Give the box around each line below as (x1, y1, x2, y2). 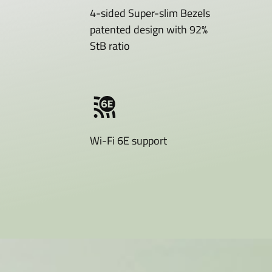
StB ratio (89, 37, 130, 54)
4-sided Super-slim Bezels (89, 4, 210, 21)
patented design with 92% (89, 21, 208, 38)
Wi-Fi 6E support (89, 132, 167, 149)
